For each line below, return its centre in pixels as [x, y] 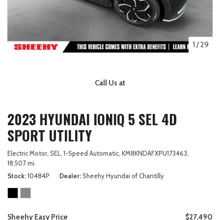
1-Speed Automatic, [92, 153]
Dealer [69, 176]
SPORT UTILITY [50, 135]
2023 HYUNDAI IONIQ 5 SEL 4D [92, 119]
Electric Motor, [28, 153]
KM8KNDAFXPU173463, [155, 153]
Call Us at [110, 83]
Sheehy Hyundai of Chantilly [123, 176]
